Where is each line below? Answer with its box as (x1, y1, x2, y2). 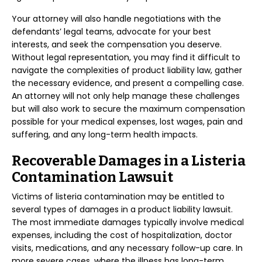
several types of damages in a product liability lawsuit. (12, 204, 233, 215)
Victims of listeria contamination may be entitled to (12, 191, 225, 202)
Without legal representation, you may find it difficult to (12, 51, 240, 63)
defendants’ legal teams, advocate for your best (12, 26, 211, 37)
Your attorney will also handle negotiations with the (12, 13, 221, 25)
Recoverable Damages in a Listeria (12, 153, 246, 169)
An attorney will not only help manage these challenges (12, 90, 240, 102)
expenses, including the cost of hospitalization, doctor (12, 229, 232, 241)
